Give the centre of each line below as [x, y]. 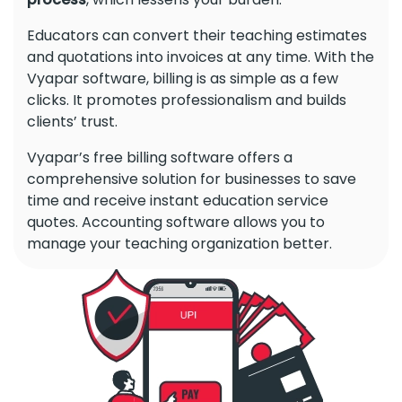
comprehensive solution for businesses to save [192, 179]
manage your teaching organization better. [179, 243]
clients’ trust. [74, 121]
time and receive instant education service [178, 200]
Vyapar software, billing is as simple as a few [183, 78]
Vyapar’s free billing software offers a [160, 157]
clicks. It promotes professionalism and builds [187, 100]
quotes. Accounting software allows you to [176, 222]
